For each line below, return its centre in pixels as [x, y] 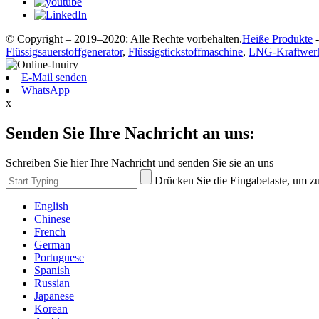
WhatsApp [46, 90]
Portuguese [59, 258]
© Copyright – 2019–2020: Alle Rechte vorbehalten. [124, 38]
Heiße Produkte [277, 38]
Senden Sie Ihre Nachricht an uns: [130, 133]
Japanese [54, 296]
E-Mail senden [54, 77]
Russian [52, 283]
